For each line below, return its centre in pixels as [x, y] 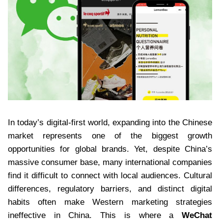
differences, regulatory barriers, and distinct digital [110, 189]
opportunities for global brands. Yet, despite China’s [110, 149]
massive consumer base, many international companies [110, 162]
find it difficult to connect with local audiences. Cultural [110, 175]
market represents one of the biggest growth [110, 136]
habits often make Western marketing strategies [110, 202]
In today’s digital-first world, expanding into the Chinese [110, 122]
